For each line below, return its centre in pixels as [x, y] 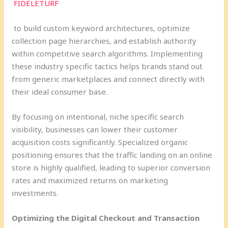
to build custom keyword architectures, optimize [101, 28]
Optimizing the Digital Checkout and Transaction [106, 218]
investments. [35, 193]
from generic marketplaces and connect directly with [108, 79]
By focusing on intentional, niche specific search [98, 116]
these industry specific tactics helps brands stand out [107, 66]
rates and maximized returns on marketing [90, 180]
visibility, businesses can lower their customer [95, 129]
